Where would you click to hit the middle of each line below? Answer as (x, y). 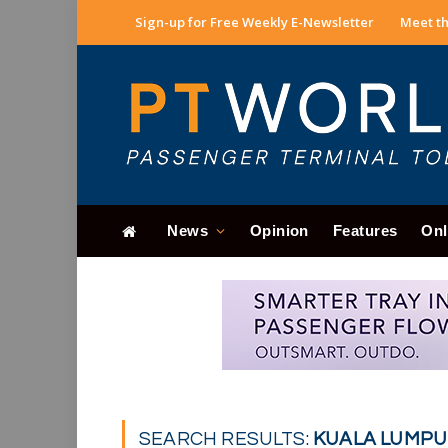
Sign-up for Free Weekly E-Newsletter (254, 22)
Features (365, 230)
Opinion (279, 230)
